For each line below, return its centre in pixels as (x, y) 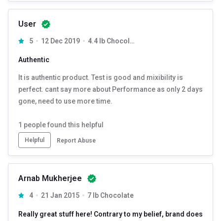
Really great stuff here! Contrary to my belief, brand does (110, 214)
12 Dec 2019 (60, 41)
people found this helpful (63, 125)
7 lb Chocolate (110, 195)
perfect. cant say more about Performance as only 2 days (110, 89)
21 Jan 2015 (60, 195)
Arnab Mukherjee (50, 178)
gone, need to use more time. (65, 101)
